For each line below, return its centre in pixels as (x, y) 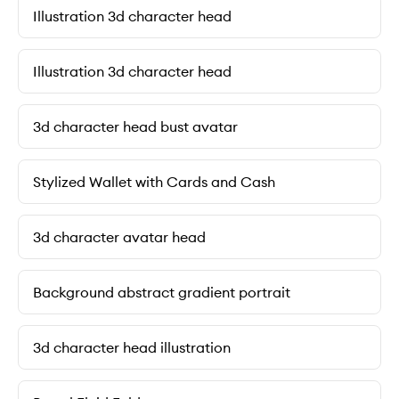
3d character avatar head (119, 237)
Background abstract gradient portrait (162, 293)
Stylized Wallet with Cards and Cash (154, 182)
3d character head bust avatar (135, 127)
